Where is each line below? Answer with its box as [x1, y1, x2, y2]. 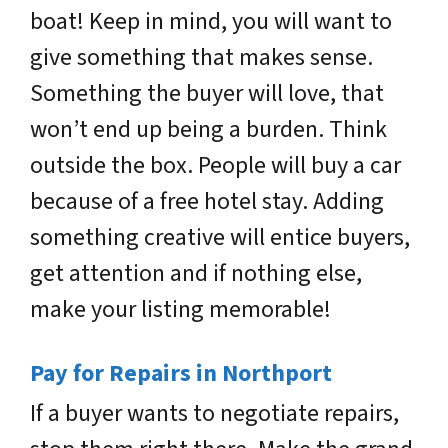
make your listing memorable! [30, 292, 331, 327]
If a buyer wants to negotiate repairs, [30, 396, 399, 431]
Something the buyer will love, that [30, 76, 384, 111]
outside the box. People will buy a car [30, 148, 401, 183]
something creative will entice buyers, [30, 220, 410, 255]
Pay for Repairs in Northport [30, 356, 332, 391]
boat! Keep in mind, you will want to [30, 4, 392, 39]
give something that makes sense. [30, 40, 373, 75]
